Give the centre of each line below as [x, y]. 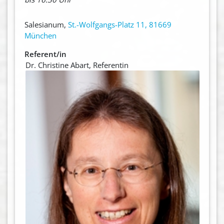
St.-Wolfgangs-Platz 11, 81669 [119, 24]
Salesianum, [46, 24]
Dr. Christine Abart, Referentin [77, 65]
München [40, 35]
